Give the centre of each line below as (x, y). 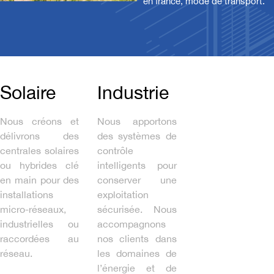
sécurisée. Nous (137, 209)
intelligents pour (137, 165)
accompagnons (132, 224)
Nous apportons (137, 121)
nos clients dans (137, 238)
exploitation (123, 194)
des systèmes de (137, 135)
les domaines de (137, 253)
